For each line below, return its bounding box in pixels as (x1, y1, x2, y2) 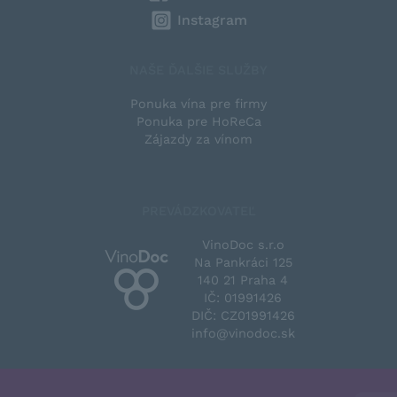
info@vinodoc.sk (191, 326, 295, 340)
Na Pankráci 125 (193, 255, 292, 269)
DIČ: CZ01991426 (191, 308, 295, 323)
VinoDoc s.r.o (201, 237, 284, 252)
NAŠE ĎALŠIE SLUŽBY (129, 63, 268, 77)
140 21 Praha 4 (198, 273, 288, 287)
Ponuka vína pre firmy (130, 97, 267, 111)
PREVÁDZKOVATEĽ (141, 204, 256, 218)
